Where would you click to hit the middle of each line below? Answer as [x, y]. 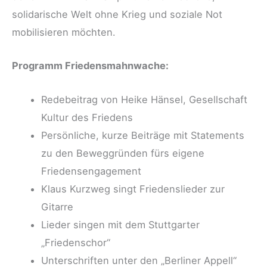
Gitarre [58, 207]
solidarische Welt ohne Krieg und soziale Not [117, 15]
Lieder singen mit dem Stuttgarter [121, 224]
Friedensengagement [91, 171]
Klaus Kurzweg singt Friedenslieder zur [133, 189]
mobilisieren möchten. [64, 32]
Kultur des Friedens [87, 117]
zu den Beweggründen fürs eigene [123, 153]
